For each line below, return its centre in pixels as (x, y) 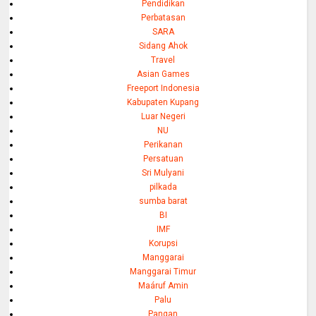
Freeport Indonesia (163, 88)
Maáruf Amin (163, 285)
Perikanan (163, 144)
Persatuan (163, 158)
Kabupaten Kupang (163, 102)
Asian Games (163, 74)
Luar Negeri (163, 116)
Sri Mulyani (163, 172)
